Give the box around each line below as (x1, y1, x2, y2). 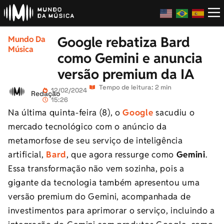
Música (8, 44, 33, 55)
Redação (31, 88, 60, 98)
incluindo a (170, 205, 215, 216)
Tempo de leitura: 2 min (98, 83, 171, 92)
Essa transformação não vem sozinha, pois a (8, 163, 184, 174)
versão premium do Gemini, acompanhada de (8, 191, 191, 202)
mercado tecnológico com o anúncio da (8, 121, 167, 132)
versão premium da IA (57, 65, 194, 83)
